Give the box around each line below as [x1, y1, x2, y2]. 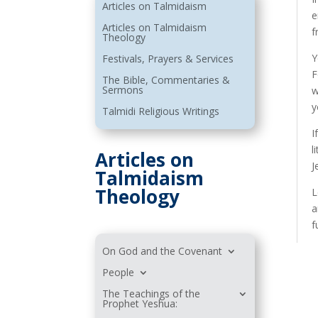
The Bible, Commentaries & [102, 73, 231, 87]
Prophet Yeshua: [102, 297, 178, 311]
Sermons [102, 83, 144, 97]
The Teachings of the [102, 287, 201, 301]
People [102, 265, 135, 280]
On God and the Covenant [102, 244, 223, 258]
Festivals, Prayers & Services [102, 52, 234, 66]
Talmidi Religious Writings [102, 104, 220, 119]
